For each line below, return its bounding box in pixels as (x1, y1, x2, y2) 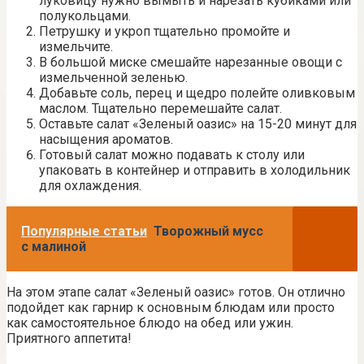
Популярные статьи (21, 223, 147, 239)
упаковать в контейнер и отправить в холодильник (39, 162, 350, 178)
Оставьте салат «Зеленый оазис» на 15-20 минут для (39, 115, 357, 132)
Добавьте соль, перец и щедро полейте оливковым (39, 84, 355, 101)
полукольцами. (39, 7, 131, 24)
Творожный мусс (154, 223, 263, 239)
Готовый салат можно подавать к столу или (39, 146, 305, 162)
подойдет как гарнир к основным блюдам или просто (6, 299, 335, 315)
